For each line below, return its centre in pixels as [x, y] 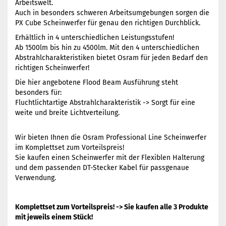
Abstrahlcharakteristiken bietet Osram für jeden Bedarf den [111, 58]
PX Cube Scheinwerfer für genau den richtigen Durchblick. [108, 23]
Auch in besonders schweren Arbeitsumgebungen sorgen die [112, 13]
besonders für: [38, 93]
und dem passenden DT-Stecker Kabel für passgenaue [102, 168]
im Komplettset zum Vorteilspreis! [70, 148]
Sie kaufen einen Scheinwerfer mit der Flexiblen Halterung [110, 158]
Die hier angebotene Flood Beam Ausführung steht [97, 82]
